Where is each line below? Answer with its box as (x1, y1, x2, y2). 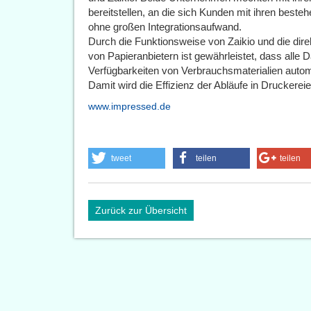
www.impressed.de (88, 101, 171, 112)
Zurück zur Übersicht (95, 205, 187, 216)
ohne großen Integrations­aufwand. (88, 21, 242, 33)
